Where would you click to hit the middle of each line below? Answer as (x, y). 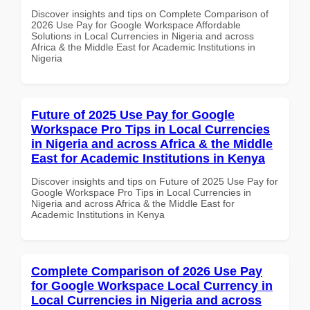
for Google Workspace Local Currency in (152, 285)
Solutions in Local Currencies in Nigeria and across (143, 36)
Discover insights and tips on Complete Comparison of (150, 13)
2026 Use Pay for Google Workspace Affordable (136, 25)
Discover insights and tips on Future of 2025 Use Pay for (155, 181)
